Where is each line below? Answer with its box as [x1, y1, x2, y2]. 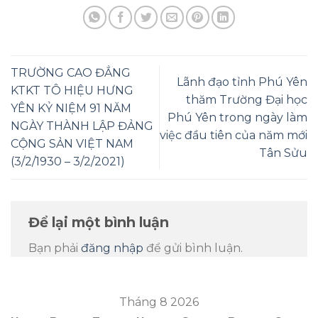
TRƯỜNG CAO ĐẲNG [11, 66, 131, 80]
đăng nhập [81, 241, 143, 256]
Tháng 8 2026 [119, 295, 199, 309]
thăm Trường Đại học [186, 92, 307, 106]
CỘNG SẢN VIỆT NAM [11, 137, 133, 151]
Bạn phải [28, 241, 81, 256]
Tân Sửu [259, 146, 307, 160]
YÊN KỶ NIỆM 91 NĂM [11, 102, 131, 116]
